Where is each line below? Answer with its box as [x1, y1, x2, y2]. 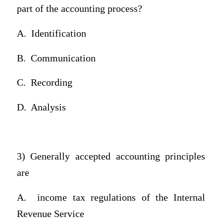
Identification [31, 28, 86, 39]
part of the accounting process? [16, 3, 142, 14]
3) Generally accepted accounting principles [16, 151, 206, 162]
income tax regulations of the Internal [37, 192, 206, 203]
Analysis [30, 102, 66, 112]
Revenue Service [16, 208, 84, 219]
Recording [30, 77, 72, 88]
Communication [30, 53, 96, 63]
